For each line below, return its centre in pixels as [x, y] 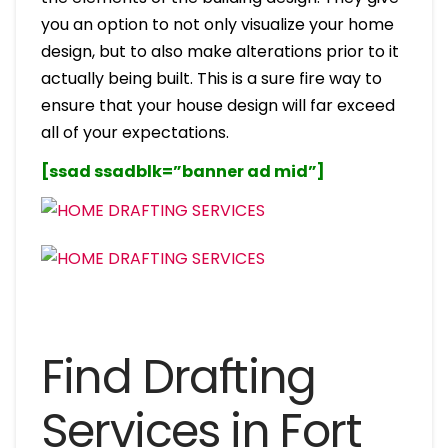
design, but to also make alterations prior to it [219, 51]
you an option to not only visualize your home [217, 24]
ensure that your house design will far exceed [217, 105]
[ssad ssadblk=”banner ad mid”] [182, 171]
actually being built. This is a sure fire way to [211, 78]
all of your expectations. [134, 132]
